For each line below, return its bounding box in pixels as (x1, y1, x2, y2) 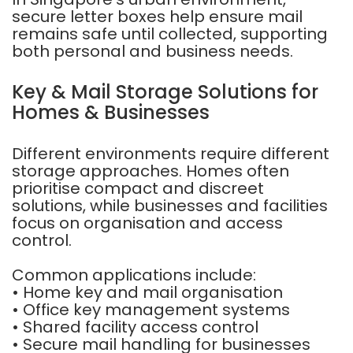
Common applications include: (12, 264, 256, 286)
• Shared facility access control (12, 316, 258, 338)
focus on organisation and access (12, 212, 283, 234)
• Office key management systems (12, 299, 290, 321)
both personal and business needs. (12, 40, 293, 62)
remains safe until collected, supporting (12, 23, 328, 45)
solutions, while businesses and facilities (12, 195, 328, 217)
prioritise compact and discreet (12, 177, 264, 199)
